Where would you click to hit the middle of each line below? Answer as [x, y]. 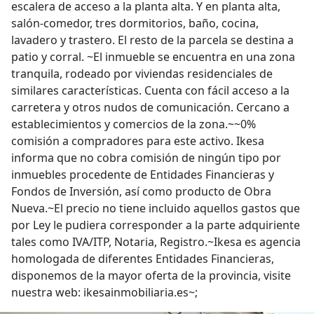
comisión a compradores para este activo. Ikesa [138, 141]
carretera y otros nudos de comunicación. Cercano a [150, 107]
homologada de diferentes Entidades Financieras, [143, 259]
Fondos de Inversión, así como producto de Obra [141, 191]
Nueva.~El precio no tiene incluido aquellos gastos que [156, 208]
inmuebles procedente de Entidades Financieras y [143, 175]
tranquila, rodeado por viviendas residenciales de [142, 74]
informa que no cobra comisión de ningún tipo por [146, 158]
